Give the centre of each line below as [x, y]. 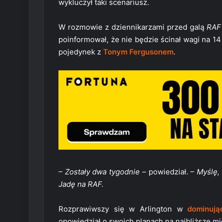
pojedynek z [81, 52]
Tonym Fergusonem [138, 52]
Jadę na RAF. [81, 184]
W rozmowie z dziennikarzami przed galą [133, 27]
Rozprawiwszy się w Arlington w [123, 209]
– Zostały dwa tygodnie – [102, 172]
